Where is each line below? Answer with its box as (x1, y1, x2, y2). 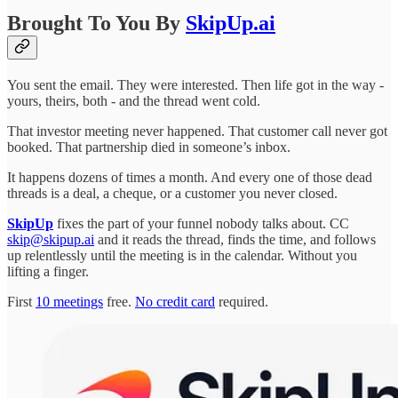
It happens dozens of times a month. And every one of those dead (7, 170, 372, 186)
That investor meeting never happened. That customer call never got (7, 123, 387, 139)
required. (215, 294, 268, 310)
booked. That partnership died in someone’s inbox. (7, 139, 291, 155)
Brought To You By (7, 12, 186, 36)
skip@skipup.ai (7, 232, 94, 248)
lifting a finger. (7, 264, 89, 280)
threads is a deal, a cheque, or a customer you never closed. (7, 186, 338, 202)
